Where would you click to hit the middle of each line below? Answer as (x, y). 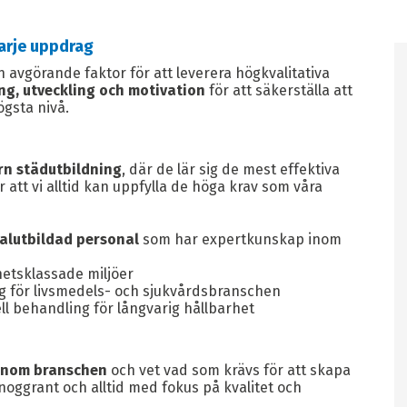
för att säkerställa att (279, 90)
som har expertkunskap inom (240, 239)
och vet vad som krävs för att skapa (229, 370)
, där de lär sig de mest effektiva (231, 169)
